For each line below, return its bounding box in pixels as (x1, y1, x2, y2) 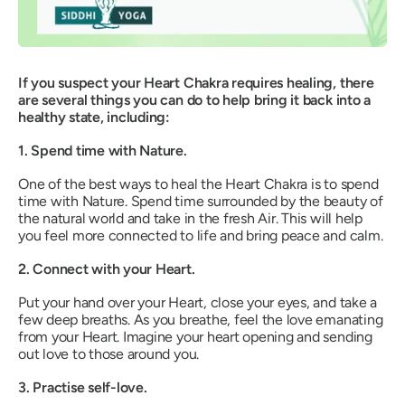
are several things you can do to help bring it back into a (18, 91, 372, 109)
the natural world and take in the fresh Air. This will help (18, 210, 363, 228)
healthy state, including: (18, 108, 170, 127)
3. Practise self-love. (18, 379, 147, 397)
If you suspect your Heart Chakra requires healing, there (18, 74, 374, 92)
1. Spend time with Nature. (18, 142, 187, 160)
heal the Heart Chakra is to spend (171, 175, 379, 193)
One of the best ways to (18, 175, 172, 193)
